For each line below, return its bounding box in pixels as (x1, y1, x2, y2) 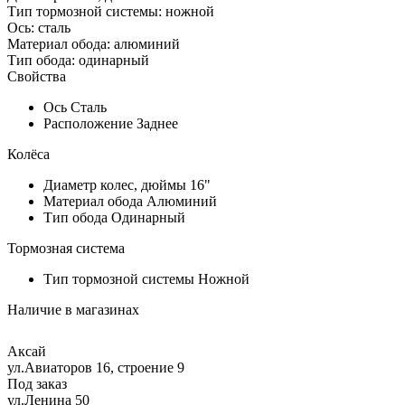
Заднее (137, 116, 178, 132)
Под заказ (7, 376, 67, 392)
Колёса (7, 146, 50, 163)
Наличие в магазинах (7, 302, 139, 318)
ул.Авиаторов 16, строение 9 (7, 360, 184, 376)
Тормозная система (7, 240, 125, 257)
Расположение (43, 116, 133, 132)
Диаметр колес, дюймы (43, 177, 186, 193)
